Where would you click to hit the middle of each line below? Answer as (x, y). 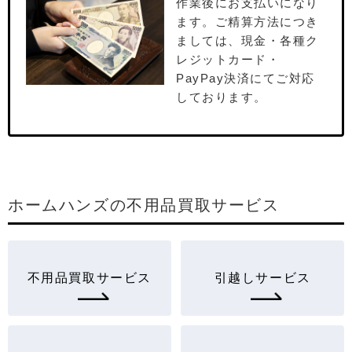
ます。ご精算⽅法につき (247, 22)
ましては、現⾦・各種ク (247, 41)
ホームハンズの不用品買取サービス (144, 205)
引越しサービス (262, 278)
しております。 (222, 97)
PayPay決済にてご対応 (246, 79)
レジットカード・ (228, 60)
